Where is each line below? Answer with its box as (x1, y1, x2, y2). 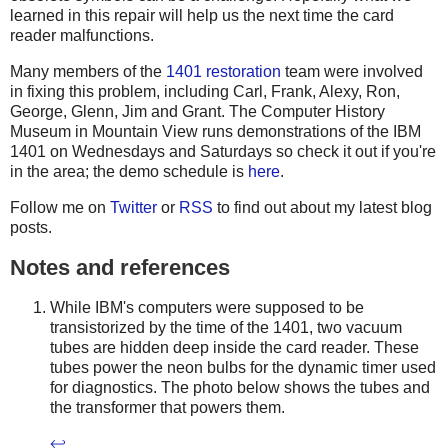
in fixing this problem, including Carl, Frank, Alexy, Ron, (10, 83, 400, 101)
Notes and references (10, 254, 230, 280)
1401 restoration (166, 63, 281, 81)
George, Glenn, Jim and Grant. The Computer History (10, 103, 385, 121)
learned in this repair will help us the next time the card (10, 7, 394, 25)
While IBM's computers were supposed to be (50, 298, 364, 316)
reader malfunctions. (10, 27, 154, 45)
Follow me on (10, 198, 110, 216)
